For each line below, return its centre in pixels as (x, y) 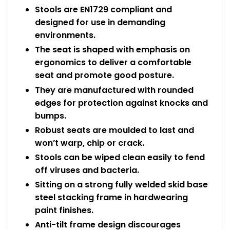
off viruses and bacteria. (87, 170)
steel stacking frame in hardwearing (111, 198)
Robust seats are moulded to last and (114, 130)
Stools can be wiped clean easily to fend (120, 157)
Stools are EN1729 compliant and (103, 10)
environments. (65, 35)
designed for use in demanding (100, 23)
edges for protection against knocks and (121, 103)
